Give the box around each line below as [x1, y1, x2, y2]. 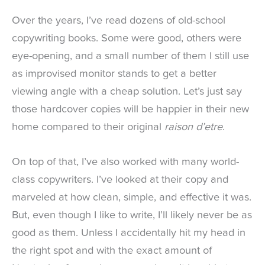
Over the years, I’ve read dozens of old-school [12, 15, 225, 26]
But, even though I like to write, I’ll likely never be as [12, 209, 252, 221]
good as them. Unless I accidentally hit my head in [12, 227, 245, 238]
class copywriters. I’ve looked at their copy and [12, 174, 228, 185]
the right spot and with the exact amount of [12, 245, 212, 256]
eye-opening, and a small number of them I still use [12, 50, 249, 62]
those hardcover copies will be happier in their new [12, 104, 249, 115]
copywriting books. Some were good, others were [12, 33, 241, 44]
